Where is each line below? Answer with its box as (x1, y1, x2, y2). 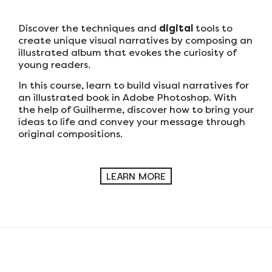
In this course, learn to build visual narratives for (18, 80, 249, 92)
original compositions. (18, 128, 123, 140)
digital (159, 22, 193, 35)
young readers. (18, 59, 90, 71)
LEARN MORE (106, 169, 166, 182)
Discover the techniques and (18, 22, 159, 35)
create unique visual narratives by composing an (18, 35, 253, 47)
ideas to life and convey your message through (18, 116, 245, 128)
